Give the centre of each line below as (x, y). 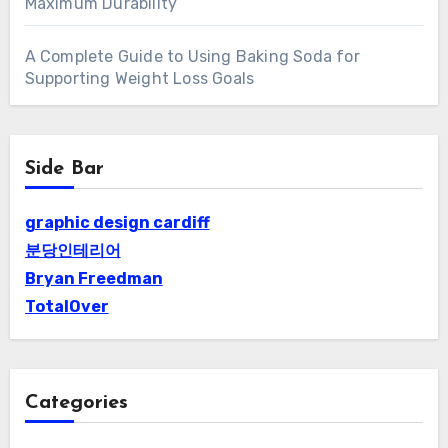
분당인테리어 (72, 250)
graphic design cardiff (117, 222)
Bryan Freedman (93, 278)
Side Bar (64, 168)
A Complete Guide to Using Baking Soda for (192, 56)
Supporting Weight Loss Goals (139, 78)
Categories (76, 402)
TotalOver (66, 306)
